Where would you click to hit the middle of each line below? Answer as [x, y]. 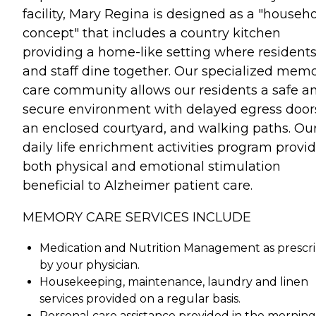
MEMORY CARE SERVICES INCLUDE [137, 217]
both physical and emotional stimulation [152, 166]
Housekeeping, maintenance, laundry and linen [174, 281]
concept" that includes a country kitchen [152, 33]
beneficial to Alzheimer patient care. [138, 185]
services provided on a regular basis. [140, 298]
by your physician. [90, 265]
